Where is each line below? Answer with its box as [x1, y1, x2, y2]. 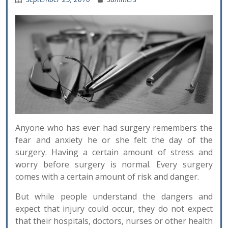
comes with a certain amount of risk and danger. [15, 170, 199, 182]
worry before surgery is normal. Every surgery [15, 158, 213, 170]
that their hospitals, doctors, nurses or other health [15, 215, 213, 226]
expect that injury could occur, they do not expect [15, 203, 213, 214]
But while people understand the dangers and [15, 190, 213, 202]
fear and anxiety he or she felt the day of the [15, 134, 213, 146]
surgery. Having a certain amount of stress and [15, 146, 213, 158]
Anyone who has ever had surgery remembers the [15, 122, 213, 133]
